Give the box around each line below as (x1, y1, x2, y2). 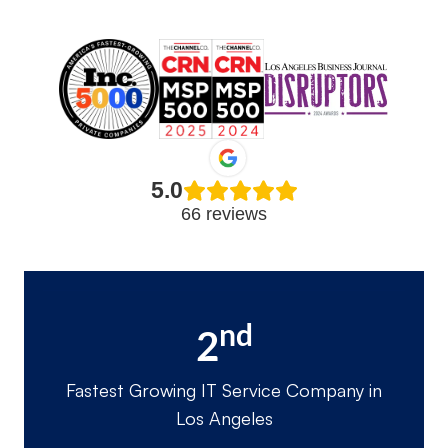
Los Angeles (175, 407, 273, 430)
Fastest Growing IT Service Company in (66, 379, 382, 402)
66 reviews (181, 204, 267, 225)
